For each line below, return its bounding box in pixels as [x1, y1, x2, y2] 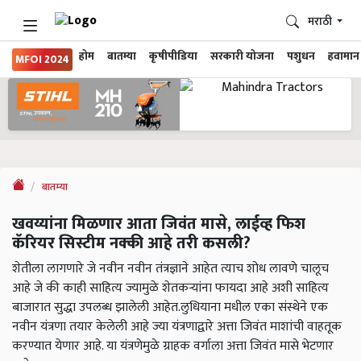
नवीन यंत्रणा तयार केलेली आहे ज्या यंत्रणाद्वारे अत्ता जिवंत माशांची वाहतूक [12, 316, 342, 338]
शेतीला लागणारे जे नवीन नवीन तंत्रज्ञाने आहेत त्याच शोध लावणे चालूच [12, 258, 329, 280]
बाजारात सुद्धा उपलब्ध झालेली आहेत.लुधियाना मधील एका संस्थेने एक [12, 297, 328, 319]
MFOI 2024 [15, 51, 69, 68]
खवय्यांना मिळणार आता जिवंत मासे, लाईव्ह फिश [12, 210, 305, 239]
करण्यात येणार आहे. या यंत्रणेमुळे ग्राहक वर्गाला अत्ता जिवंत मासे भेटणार [12, 335, 334, 358]
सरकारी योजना [210, 48, 274, 65]
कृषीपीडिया [149, 48, 197, 65]
